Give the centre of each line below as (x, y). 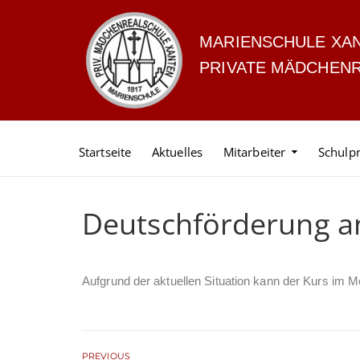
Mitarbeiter (254, 152)
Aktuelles (177, 152)
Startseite (105, 152)
